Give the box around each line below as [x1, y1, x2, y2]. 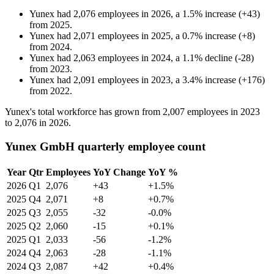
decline [205, 53, 232, 64]
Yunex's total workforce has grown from [5, 106, 163, 117]
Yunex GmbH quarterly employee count [5, 139, 206, 153]
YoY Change [93, 166, 146, 177]
